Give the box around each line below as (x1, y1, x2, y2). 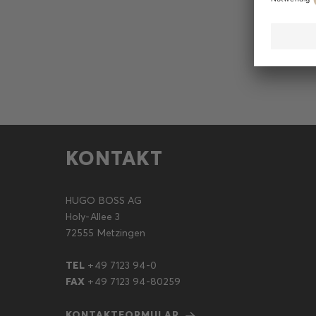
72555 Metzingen (66, 226, 146, 239)
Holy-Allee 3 (66, 209, 121, 223)
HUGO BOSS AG (66, 193, 142, 207)
